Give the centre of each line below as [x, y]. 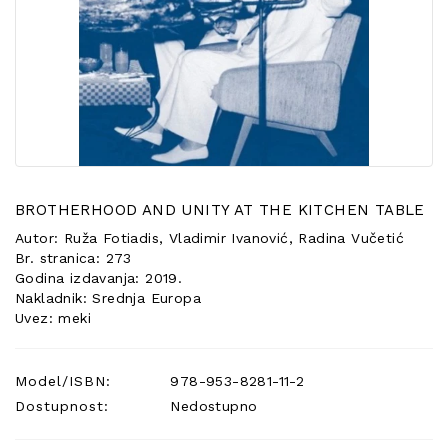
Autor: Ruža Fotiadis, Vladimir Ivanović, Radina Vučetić [209, 238]
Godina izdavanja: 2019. [99, 278]
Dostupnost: [62, 406]
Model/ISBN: [63, 381]
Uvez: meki [53, 318]
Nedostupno [211, 406]
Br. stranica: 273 [73, 258]
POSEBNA [59, 14]
